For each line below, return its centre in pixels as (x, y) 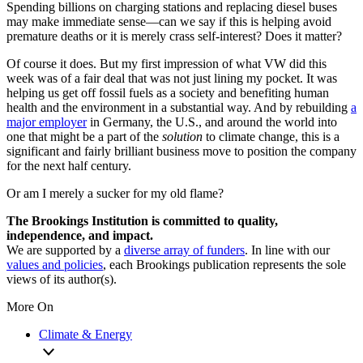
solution (182, 136)
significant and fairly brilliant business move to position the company (181, 151)
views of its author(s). (62, 279)
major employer (47, 122)
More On (30, 306)
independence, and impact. (80, 235)
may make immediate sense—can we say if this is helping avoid (169, 21)
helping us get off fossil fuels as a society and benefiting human (168, 92)
